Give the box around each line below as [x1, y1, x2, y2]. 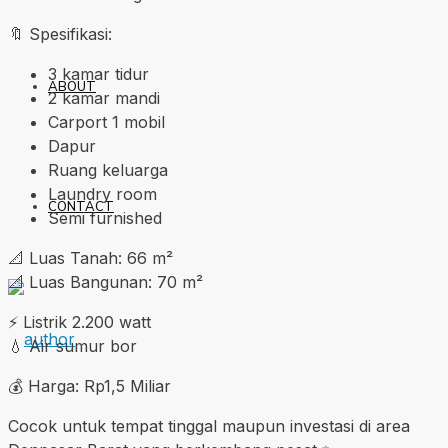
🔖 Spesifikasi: [8, 24, 112, 45]
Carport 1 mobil [48, 112, 165, 133]
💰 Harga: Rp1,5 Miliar [8, 376, 171, 397]
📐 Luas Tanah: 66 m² [8, 248, 173, 269]
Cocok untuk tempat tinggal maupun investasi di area [8, 416, 410, 437]
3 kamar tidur [48, 64, 149, 85]
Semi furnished [48, 208, 162, 229]
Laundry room [48, 184, 157, 205]
